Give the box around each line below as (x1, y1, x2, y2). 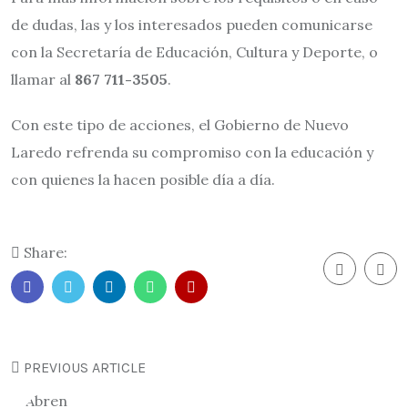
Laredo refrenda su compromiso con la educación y (11, 143, 373, 161)
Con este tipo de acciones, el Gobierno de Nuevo (11, 116, 349, 134)
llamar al (11, 70, 75, 88)
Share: (20, 243, 67, 261)
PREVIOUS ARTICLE (20, 359, 146, 376)
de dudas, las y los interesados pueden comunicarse (11, 15, 372, 34)
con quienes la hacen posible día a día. (11, 170, 275, 189)
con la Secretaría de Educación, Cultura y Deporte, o (11, 43, 378, 61)
